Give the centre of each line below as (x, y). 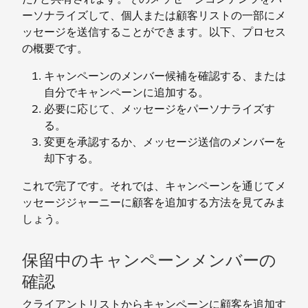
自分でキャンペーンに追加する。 (126, 92)
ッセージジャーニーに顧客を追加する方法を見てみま (154, 202)
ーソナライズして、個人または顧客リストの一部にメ (154, 15)
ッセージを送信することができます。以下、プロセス (154, 32)
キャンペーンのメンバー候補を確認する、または (165, 76)
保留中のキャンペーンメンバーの (149, 260)
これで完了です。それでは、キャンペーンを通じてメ (154, 186)
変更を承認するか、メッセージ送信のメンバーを (165, 142)
